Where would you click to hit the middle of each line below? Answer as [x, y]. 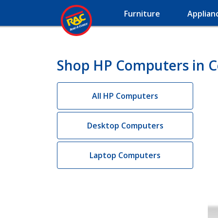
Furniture [142, 14]
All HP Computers [125, 96]
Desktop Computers [125, 126]
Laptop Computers [125, 155]
